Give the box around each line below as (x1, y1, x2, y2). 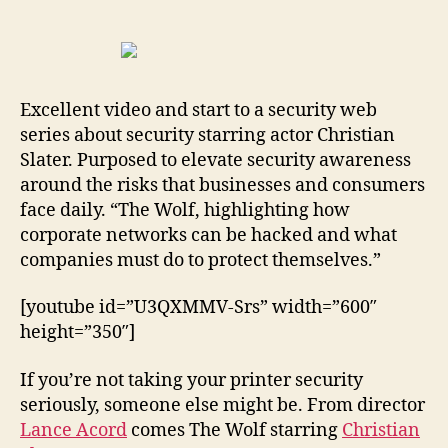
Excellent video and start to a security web (20, 98, 377, 122)
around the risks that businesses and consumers (20, 173, 425, 197)
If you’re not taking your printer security (20, 368, 363, 392)
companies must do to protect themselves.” (20, 248, 381, 272)
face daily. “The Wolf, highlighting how (20, 198, 350, 222)
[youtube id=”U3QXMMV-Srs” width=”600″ (20, 296, 377, 319)
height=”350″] (20, 321, 135, 344)
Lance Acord (20, 418, 127, 442)
